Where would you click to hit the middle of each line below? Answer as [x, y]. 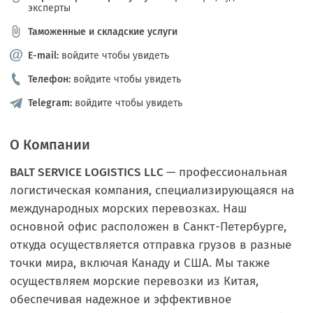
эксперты [49, 8]
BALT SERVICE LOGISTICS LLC [88, 172]
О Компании [50, 145]
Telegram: [50, 103]
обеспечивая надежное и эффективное [121, 299]
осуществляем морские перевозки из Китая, [134, 281]
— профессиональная [227, 172]
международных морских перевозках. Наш [129, 209]
